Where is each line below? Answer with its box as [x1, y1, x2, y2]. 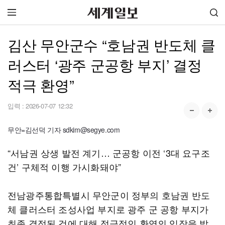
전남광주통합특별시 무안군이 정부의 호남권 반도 [8, 188, 210, 201]
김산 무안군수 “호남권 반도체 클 [8, 34, 215, 55]
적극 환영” [8, 74, 74, 95]
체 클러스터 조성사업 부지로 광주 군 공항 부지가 [8, 202, 209, 215]
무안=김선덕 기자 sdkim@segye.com [8, 125, 120, 135]
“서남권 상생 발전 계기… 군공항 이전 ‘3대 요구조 [8, 146, 210, 159]
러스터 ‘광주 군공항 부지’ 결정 [8, 54, 202, 75]
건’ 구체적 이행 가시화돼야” [8, 160, 122, 173]
